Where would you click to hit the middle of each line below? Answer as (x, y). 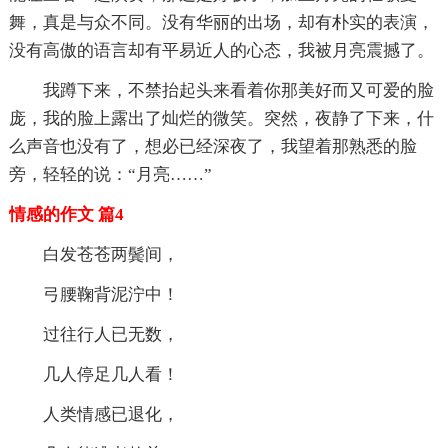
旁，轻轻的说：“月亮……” (110, 174)
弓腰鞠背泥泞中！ (110, 294)
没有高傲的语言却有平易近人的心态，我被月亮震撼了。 (221, 50)
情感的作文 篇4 (66, 214)
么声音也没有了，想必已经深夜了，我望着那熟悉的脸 (212, 146)
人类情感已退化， (110, 414)
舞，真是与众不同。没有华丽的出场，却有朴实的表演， (221, 22)
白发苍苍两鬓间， (110, 254)
